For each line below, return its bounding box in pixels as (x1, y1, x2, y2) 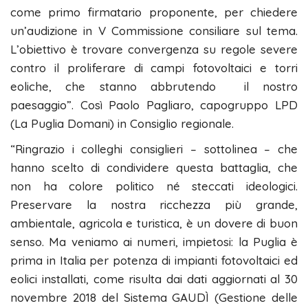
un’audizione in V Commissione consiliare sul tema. (10, 23, 298, 38)
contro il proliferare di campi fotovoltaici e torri (10, 60, 298, 76)
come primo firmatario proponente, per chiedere (10, 5, 298, 20)
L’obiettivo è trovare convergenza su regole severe (10, 42, 298, 57)
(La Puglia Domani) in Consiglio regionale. (10, 116, 234, 131)
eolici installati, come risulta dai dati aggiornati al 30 (10, 272, 298, 287)
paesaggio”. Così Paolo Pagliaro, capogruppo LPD (10, 98, 298, 113)
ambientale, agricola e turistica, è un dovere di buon (10, 216, 298, 231)
